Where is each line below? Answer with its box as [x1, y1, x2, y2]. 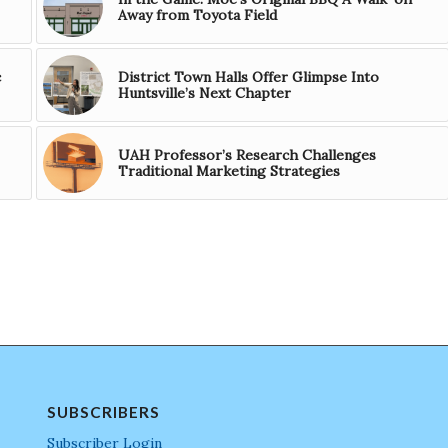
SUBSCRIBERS [46, 403, 160, 422]
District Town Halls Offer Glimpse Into [117, 68, 379, 87]
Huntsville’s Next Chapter [117, 84, 291, 103]
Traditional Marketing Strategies [117, 162, 340, 181]
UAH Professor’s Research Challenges [117, 146, 376, 165]
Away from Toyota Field [117, 6, 277, 25]
